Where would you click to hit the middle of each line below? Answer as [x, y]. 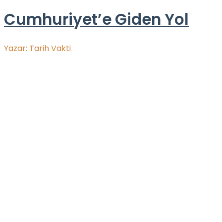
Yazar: [17, 49]
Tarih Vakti [50, 49]
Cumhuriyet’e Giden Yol [96, 19]
